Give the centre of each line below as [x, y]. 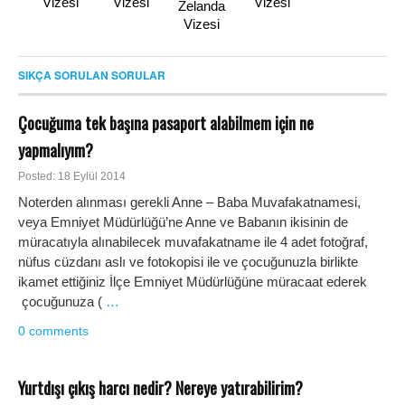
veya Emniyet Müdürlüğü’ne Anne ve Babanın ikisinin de [183, 221]
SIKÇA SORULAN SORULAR [92, 75]
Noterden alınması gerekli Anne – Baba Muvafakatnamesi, [189, 202]
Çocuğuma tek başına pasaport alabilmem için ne [166, 123]
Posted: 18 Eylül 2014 [72, 177]
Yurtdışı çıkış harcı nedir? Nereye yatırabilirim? [160, 388]
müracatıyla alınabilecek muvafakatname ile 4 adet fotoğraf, [193, 241]
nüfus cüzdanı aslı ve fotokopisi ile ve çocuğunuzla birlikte [188, 261]
